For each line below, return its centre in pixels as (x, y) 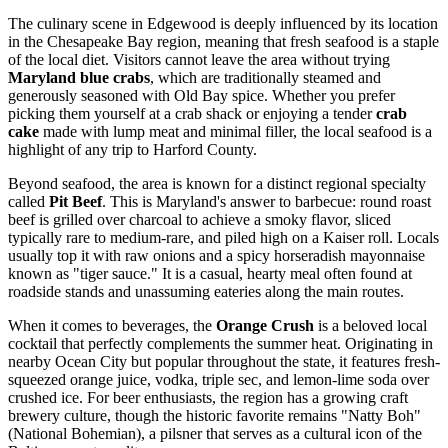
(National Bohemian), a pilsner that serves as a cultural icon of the (215, 434)
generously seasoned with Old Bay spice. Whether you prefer (201, 96)
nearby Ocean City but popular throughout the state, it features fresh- (224, 362)
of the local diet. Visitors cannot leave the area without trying (199, 60)
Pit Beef (75, 202)
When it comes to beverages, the (112, 326)
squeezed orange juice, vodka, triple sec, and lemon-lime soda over (218, 380)
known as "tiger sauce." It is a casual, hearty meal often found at (210, 274)
